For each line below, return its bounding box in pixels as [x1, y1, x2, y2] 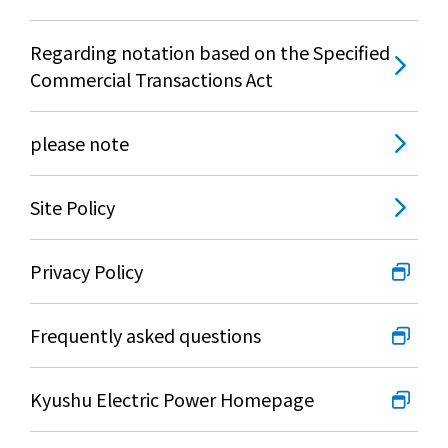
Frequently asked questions [30, 322, 261, 349]
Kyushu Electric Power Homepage [30, 386, 314, 413]
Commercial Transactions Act [30, 66, 273, 93]
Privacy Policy [30, 258, 143, 285]
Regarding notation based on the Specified [30, 39, 390, 66]
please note [30, 130, 129, 157]
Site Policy [30, 194, 115, 221]
